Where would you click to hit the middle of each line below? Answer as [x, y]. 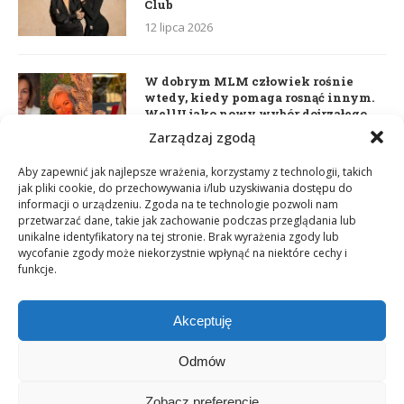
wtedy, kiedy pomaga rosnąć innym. [259, 98]
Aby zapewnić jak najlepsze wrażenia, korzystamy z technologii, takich [195, 172]
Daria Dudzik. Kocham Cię [227, 206]
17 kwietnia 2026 [189, 229]
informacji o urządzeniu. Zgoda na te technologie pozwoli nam [178, 204]
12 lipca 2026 [179, 28]
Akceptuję [202, 320]
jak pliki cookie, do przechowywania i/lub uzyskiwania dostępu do [185, 188]
